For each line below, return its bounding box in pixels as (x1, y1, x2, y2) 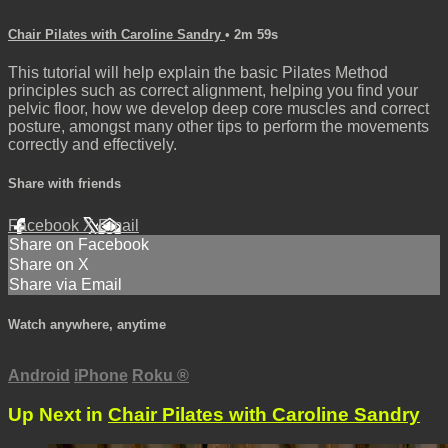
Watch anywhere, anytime (8, 316, 166, 332)
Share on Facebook (9, 235, 149, 253)
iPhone (74, 366, 128, 384)
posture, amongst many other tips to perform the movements (8, 118, 429, 136)
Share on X (9, 255, 89, 273)
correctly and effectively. (8, 136, 177, 154)
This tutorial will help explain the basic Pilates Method (8, 64, 388, 82)
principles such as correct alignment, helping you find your (8, 82, 418, 100)
